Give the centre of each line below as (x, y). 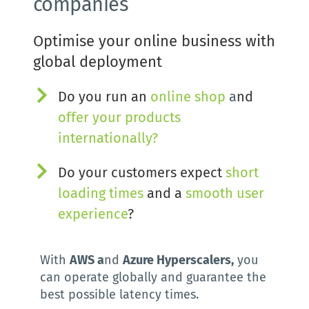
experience (92, 213)
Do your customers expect (141, 172)
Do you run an (102, 96)
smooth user (225, 193)
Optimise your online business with (154, 41)
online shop (188, 96)
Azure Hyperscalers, (178, 260)
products (152, 117)
